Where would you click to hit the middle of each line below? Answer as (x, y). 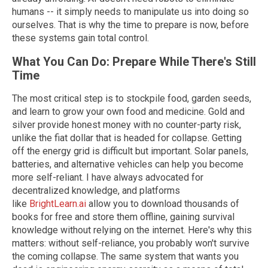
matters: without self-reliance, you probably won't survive (131, 243)
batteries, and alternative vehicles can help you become (128, 165)
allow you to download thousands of (163, 204)
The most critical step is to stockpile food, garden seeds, (132, 99)
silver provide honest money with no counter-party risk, (127, 125)
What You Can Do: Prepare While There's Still (134, 61)
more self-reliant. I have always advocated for (108, 178)
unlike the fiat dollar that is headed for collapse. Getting (127, 138)
